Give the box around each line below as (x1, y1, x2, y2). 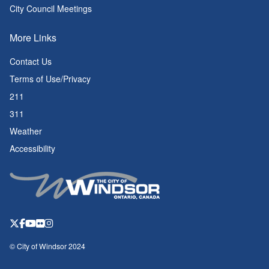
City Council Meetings (10, 2, 92, 15)
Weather (10, 125, 42, 138)
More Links (10, 31, 56, 45)
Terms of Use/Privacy (10, 73, 91, 85)
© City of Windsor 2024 (10, 241, 85, 252)
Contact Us (10, 55, 52, 68)
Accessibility (10, 142, 55, 155)
